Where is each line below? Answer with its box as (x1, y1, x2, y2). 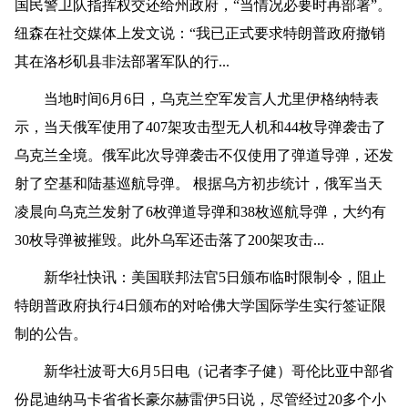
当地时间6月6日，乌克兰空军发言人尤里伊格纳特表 (14, 91, 379, 107)
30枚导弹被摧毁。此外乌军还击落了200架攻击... (14, 232, 324, 249)
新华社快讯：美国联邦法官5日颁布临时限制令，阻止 (14, 270, 386, 286)
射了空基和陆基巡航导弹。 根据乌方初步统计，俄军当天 (14, 176, 382, 192)
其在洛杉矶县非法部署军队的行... (14, 54, 229, 70)
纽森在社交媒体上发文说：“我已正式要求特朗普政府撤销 (14, 25, 385, 42)
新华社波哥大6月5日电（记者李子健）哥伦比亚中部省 (14, 363, 393, 380)
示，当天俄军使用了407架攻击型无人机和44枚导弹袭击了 (14, 119, 386, 136)
